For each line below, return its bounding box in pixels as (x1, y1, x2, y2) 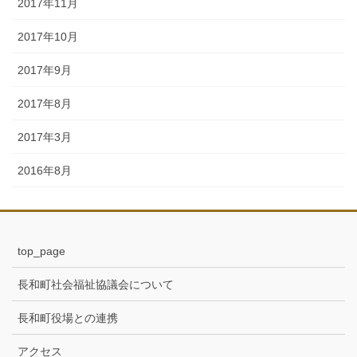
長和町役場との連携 (18, 311, 118, 324)
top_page (18, 244, 65, 257)
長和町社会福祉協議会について (18, 277, 174, 291)
